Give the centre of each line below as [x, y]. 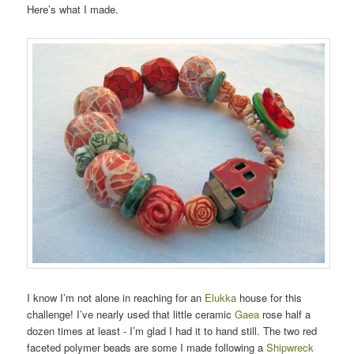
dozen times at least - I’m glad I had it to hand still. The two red [172, 330]
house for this [269, 297]
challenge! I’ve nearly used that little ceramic [131, 314]
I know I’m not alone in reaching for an [115, 297]
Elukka [219, 297]
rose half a [285, 314]
